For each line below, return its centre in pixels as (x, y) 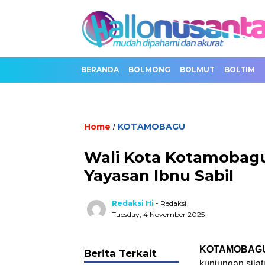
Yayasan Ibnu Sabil (159, 176)
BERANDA (100, 70)
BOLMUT (197, 70)
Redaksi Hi (133, 203)
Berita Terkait (120, 253)
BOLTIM (240, 70)
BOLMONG (149, 70)
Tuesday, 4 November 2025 (158, 214)
